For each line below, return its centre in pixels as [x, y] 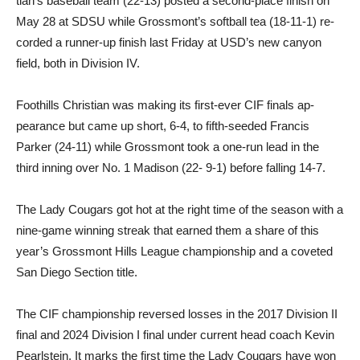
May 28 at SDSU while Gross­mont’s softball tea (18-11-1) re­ [175, 22]
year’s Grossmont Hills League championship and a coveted [174, 252]
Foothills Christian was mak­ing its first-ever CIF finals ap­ [165, 105]
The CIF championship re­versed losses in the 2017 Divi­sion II [177, 314]
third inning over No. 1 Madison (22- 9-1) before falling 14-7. [171, 168]
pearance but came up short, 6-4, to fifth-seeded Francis [163, 126]
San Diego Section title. [77, 272]
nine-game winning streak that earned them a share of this [168, 231]
